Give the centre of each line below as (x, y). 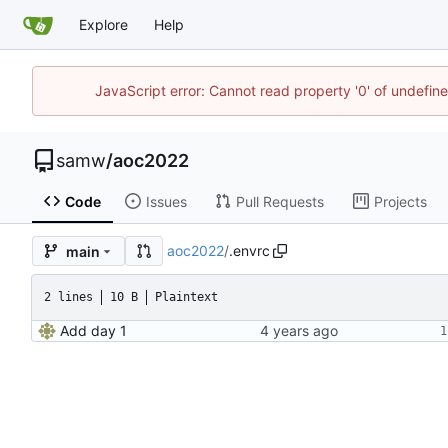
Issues (166, 201)
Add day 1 (93, 331)
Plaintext (186, 297)
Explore (103, 24)
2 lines (68, 297)
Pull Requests (279, 201)
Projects (400, 201)
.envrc (249, 251)
